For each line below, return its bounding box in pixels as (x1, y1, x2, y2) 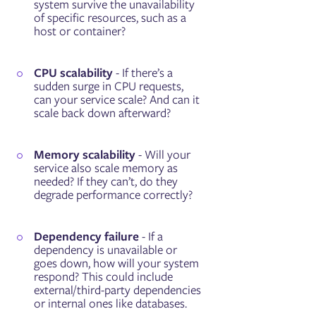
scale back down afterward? (34, 104, 171, 121)
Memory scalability (34, 145, 136, 163)
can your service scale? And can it (34, 90, 200, 108)
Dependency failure (34, 227, 140, 245)
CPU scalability (34, 63, 114, 81)
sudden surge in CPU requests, (34, 77, 184, 95)
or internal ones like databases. (34, 294, 188, 312)
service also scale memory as (34, 159, 178, 176)
